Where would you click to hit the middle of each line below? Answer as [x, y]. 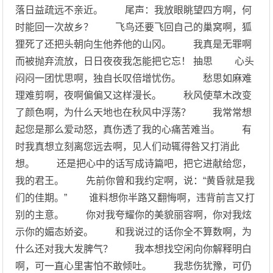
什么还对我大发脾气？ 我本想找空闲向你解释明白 [134, 249]
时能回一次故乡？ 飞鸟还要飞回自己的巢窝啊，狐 [134, 27]
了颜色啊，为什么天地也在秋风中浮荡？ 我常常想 [134, 112]
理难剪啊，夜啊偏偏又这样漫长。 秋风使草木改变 [134, 95]
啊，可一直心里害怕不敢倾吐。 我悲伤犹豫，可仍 [134, 266]
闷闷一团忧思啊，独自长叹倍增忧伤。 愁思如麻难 [134, 78]
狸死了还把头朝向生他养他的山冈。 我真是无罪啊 [134, 44]
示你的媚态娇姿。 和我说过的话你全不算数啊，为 [134, 232]
